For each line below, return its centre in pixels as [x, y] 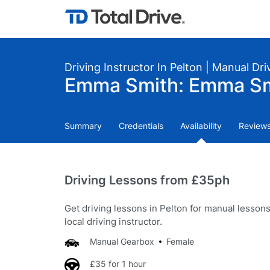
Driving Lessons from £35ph [147, 180]
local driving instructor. [113, 221]
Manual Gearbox [122, 241]
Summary [83, 126]
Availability [201, 126]
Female [180, 241]
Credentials [141, 126]
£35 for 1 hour [118, 264]
